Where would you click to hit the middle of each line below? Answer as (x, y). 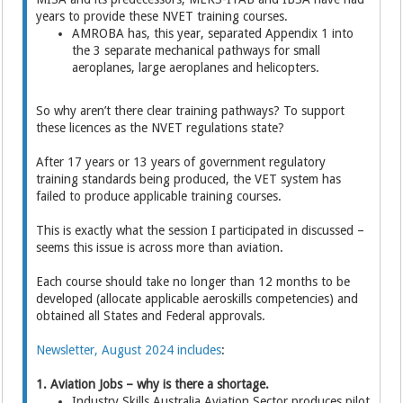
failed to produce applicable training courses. (161, 196)
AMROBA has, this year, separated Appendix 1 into (213, 33)
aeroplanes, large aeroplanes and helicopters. (196, 67)
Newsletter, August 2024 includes (129, 350)
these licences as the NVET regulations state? (161, 128)
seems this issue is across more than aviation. (160, 247)
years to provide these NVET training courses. (162, 16)
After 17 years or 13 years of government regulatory (181, 162)
